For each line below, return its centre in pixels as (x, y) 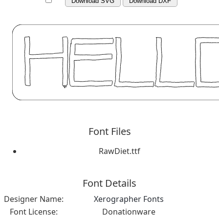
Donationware (129, 211)
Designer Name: (34, 199)
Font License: (34, 211)
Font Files (109, 131)
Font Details (109, 183)
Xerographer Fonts (129, 199)
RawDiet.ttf (119, 151)
